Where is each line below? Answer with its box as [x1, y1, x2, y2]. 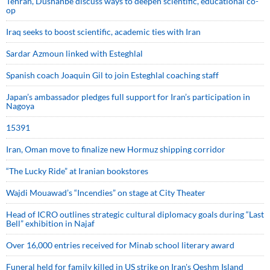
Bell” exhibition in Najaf [6, 218, 95, 229]
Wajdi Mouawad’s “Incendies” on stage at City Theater [6, 187, 206, 198]
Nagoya [6, 101, 34, 111]
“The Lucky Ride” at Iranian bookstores [6, 166, 148, 177]
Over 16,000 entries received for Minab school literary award [6, 240, 234, 251]
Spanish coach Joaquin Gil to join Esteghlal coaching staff [6, 70, 219, 81]
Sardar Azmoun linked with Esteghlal [6, 48, 143, 59]
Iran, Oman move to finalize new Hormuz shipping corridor [6, 144, 225, 155]
